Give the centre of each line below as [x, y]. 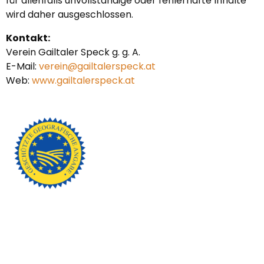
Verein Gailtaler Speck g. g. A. [73, 52]
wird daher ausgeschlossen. [70, 14]
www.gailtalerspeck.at [83, 80]
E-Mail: [22, 66]
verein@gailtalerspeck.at [97, 66]
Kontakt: [28, 38]
